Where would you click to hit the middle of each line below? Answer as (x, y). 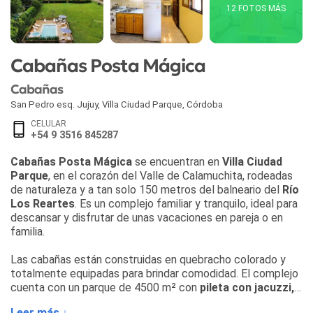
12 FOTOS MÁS (256, 9)
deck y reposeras (56, 301)
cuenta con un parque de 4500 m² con (105, 287)
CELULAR (49, 123)
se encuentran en (177, 161)
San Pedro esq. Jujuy (54, 104)
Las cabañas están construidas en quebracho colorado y (148, 259)
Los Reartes (43, 203)
